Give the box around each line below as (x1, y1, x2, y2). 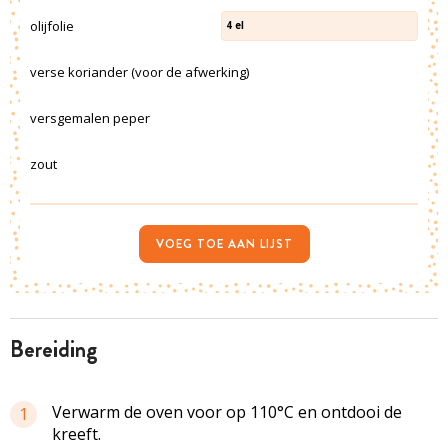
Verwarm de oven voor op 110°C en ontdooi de (52, 400, 402, 423)
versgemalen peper (30, 108, 150, 127)
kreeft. (52, 422, 101, 445)
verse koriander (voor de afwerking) (30, 62, 249, 81)
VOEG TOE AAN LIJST (155, 234, 293, 253)
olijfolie (30, 16, 74, 35)
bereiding (24, 332, 98, 366)
